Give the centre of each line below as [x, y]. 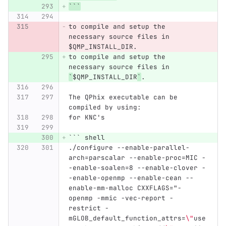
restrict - [89, 208]
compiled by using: [105, 107]
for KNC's [87, 118]
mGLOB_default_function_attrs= [127, 218]
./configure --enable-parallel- [129, 148]
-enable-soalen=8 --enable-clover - [137, 168]
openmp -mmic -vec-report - [121, 198]
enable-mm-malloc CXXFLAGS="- [125, 188]
